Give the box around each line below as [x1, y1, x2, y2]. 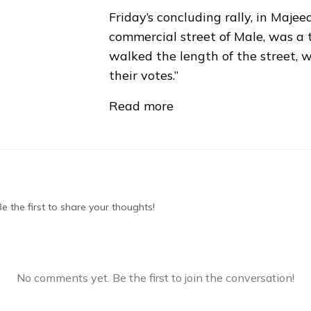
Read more [108, 98, 174, 114]
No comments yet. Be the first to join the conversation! [17, 271, 294, 285]
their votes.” [108, 67, 178, 83]
